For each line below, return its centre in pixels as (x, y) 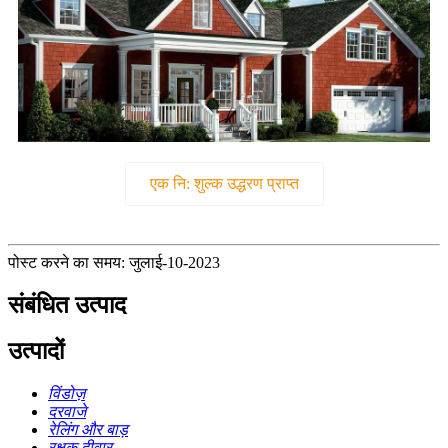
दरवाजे (67, 412)
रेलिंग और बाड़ (88, 430)
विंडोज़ (66, 394)
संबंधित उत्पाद (67, 304)
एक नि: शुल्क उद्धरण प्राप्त (224, 183)
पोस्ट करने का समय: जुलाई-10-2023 (114, 262)
